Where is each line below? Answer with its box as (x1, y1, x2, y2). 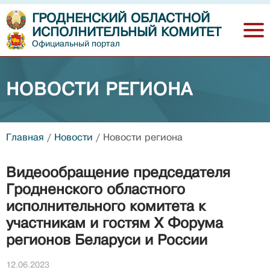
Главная (6, 131, 44, 143)
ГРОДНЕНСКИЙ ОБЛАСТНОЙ (32, 11, 210, 26)
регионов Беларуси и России (6, 231, 207, 248)
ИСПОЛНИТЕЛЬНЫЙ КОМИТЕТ (32, 25, 221, 40)
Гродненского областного (6, 181, 185, 198)
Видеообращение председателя (6, 164, 230, 181)
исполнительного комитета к (6, 198, 206, 215)
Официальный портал (32, 39, 120, 49)
